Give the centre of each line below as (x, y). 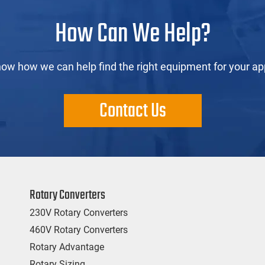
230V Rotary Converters (78, 212)
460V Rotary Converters (78, 230)
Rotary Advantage (67, 247)
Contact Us (132, 111)
